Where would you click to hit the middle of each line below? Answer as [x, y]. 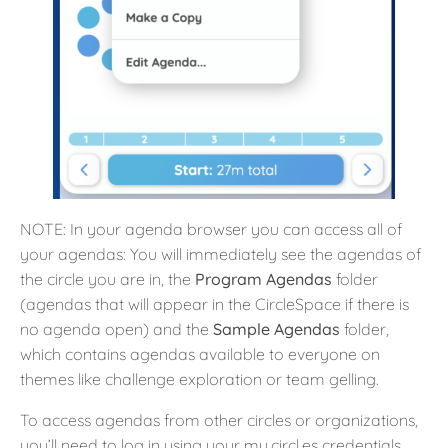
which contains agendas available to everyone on [200, 354]
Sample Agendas [278, 329]
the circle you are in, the [107, 279]
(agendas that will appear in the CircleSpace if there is [214, 304]
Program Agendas [265, 279]
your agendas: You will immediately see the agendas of [220, 254]
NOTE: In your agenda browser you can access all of [211, 229]
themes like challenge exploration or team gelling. [199, 379]
